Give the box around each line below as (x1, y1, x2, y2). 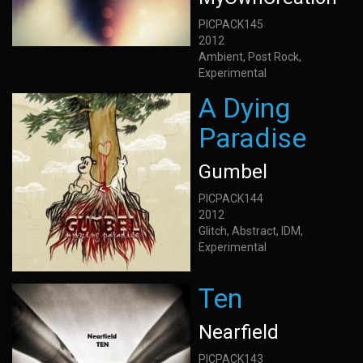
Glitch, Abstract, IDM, (199, 224, 303, 237)
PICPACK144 (199, 192, 263, 205)
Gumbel (199, 160, 267, 183)
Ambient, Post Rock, (199, 50, 301, 63)
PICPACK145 (199, 18, 263, 31)
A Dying (199, 92, 290, 124)
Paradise (199, 122, 306, 154)
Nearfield (199, 321, 279, 344)
